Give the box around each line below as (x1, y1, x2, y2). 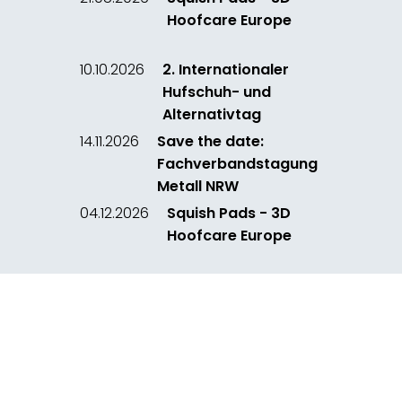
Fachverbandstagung (157, 153, 318, 174)
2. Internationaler (162, 59, 289, 80)
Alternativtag (162, 104, 261, 125)
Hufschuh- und (162, 82, 271, 102)
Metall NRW (157, 176, 239, 197)
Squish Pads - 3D (167, 203, 291, 223)
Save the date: (157, 131, 264, 152)
